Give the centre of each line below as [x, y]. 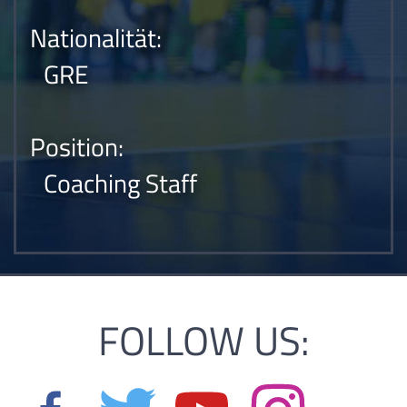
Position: [77, 147]
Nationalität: [96, 38]
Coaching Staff [120, 183]
